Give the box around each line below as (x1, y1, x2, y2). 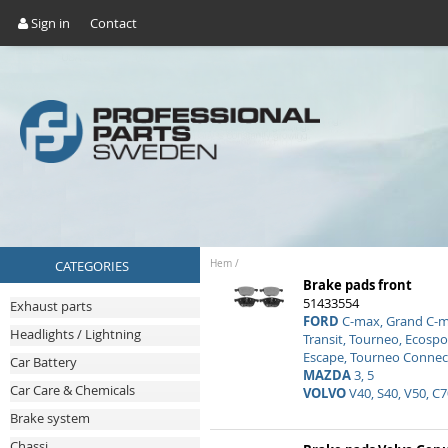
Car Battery (10, 353, 77, 371)
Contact (90, 14, 137, 32)
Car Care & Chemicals (10, 381, 135, 399)
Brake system (10, 409, 90, 427)
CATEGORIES (55, 257, 129, 275)
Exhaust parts (10, 297, 92, 315)
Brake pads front (302, 275, 412, 294)
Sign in (28, 14, 70, 32)
